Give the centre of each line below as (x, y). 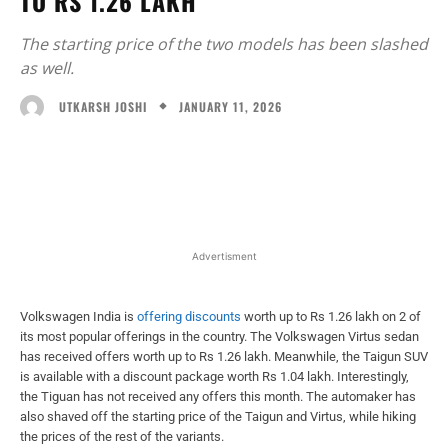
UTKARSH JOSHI (103, 106)
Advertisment (224, 255)
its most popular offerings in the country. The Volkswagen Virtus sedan (219, 336)
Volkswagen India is (78, 316)
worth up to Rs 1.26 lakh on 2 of (331, 316)
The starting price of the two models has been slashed (224, 44)
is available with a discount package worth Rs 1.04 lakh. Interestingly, (214, 376)
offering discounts (189, 316)
